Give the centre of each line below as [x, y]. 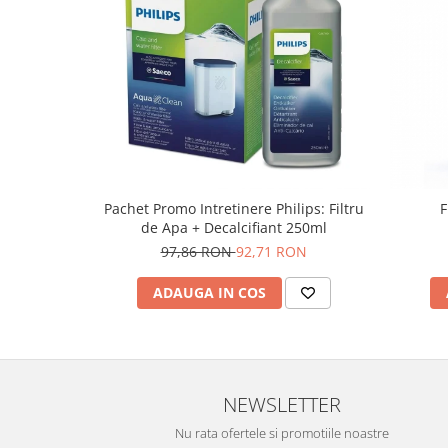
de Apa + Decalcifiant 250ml [233, 227]
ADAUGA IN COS [209, 292]
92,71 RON [271, 251]
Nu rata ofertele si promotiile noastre [282, 433]
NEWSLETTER [282, 404]
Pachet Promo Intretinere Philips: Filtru [233, 208]
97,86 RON [198, 251]
